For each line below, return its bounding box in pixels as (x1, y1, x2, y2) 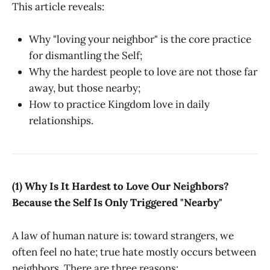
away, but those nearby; (29, 81, 140, 95)
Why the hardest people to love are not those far (29, 64, 257, 78)
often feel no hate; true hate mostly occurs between (12, 245, 256, 259)
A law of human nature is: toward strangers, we (12, 228, 234, 242)
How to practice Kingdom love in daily (29, 97, 210, 111)
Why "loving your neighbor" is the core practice (29, 32, 251, 46)
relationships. (29, 113, 93, 127)
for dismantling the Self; (29, 48, 142, 62)
